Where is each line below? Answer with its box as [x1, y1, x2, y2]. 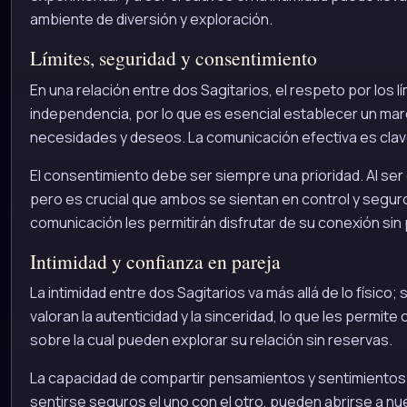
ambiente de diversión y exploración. [30, 9, 273, 30]
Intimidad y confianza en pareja [30, 247, 281, 274]
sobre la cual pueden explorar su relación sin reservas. [30, 330, 392, 351]
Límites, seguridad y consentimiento [30, 45, 317, 72]
